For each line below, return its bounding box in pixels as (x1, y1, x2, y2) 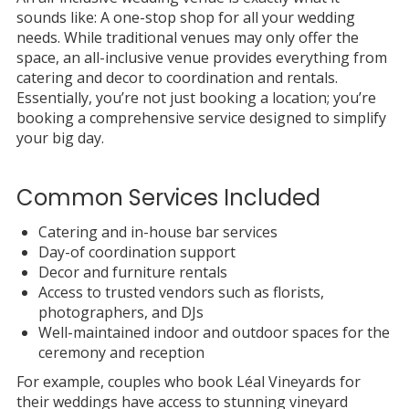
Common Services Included (16, 182, 320, 213)
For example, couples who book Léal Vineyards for (16, 371, 361, 392)
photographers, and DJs (37, 301, 204, 322)
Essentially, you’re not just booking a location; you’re (16, 87, 376, 108)
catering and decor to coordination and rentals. (16, 67, 338, 88)
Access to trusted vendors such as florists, (37, 281, 324, 302)
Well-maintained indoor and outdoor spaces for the (37, 321, 390, 342)
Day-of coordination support (37, 241, 236, 262)
